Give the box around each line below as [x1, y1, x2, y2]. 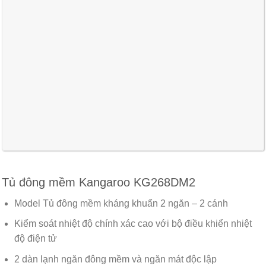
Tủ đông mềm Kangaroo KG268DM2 [2, 175, 195, 189]
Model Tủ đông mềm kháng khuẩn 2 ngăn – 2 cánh [14, 198, 228, 208]
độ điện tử [14, 233, 57, 244]
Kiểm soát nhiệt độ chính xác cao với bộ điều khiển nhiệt [14, 218, 252, 229]
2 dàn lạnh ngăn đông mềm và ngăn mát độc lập [14, 254, 217, 264]
